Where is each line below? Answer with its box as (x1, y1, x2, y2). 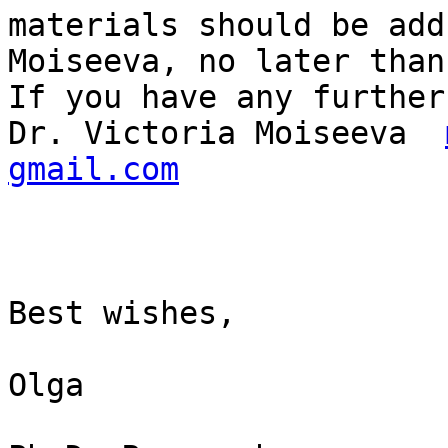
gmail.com (8, 151, 179, 188)
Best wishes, (8, 295, 255, 332)
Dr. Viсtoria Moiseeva (8, 115, 445, 152)
